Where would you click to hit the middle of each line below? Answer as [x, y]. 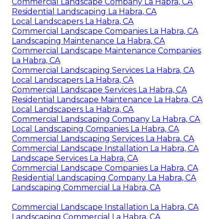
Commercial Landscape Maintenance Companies [106, 51]
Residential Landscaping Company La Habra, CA [104, 178]
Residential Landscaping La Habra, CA [84, 12]
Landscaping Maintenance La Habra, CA [88, 41]
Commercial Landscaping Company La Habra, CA [106, 119]
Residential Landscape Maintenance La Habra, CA [107, 100]
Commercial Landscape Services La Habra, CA [99, 90]
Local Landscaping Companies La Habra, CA [95, 129]
